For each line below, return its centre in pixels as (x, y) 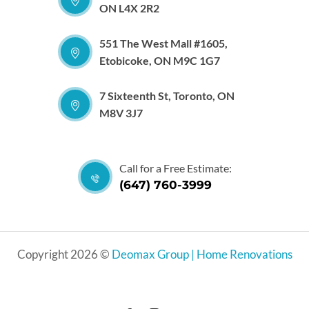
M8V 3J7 (121, 112)
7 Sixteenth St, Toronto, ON (167, 95)
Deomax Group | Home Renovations (202, 255)
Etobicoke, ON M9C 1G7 (160, 60)
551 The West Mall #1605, (163, 43)
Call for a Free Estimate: (175, 168)
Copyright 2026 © (64, 255)
